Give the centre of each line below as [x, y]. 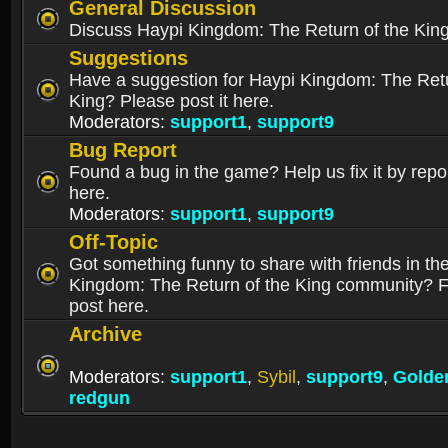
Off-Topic [113, 242]
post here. [109, 306]
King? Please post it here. [171, 101]
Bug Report [123, 150]
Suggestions [128, 58]
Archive [105, 334]
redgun [99, 398]
